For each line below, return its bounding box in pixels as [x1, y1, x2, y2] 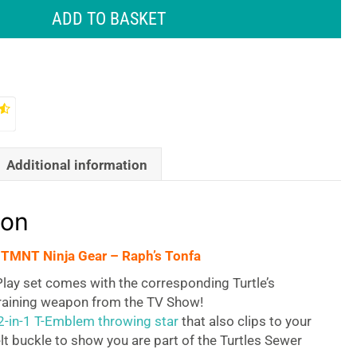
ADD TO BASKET [51, 9, 166, 29]
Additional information [6, 156, 147, 173]
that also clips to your [178, 313, 312, 329]
